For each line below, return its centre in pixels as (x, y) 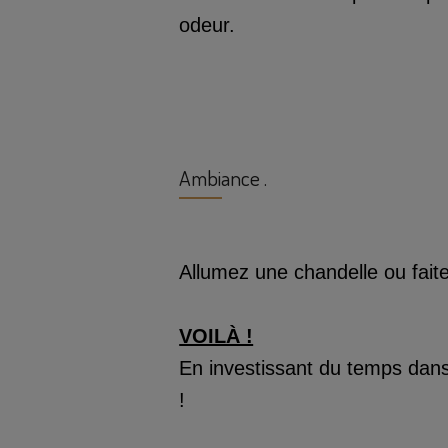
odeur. (207, 25)
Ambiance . (223, 177)
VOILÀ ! (216, 336)
